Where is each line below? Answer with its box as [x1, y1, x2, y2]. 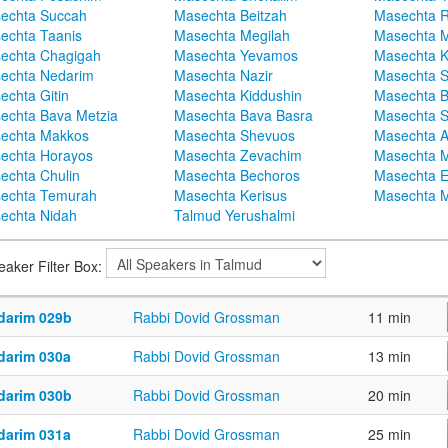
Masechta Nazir [174, 65, 273, 86]
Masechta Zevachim [174, 145, 302, 166]
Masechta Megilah [174, 25, 290, 46]
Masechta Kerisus [174, 185, 287, 206]
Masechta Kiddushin [174, 85, 302, 106]
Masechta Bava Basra [174, 105, 313, 126]
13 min [368, 346, 411, 367]
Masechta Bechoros [174, 165, 300, 186]
